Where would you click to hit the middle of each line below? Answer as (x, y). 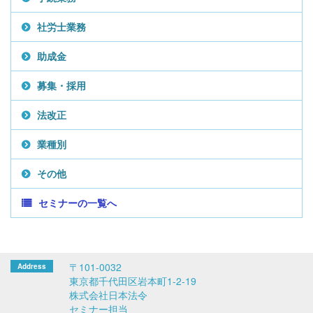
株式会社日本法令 (108, 295)
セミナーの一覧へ (78, 203)
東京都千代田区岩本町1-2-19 (133, 281)
